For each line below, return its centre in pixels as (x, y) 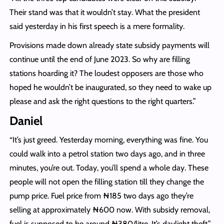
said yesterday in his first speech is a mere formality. (98, 26)
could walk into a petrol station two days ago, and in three (107, 153)
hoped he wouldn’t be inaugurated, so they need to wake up (110, 87)
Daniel (26, 120)
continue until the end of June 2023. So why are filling (99, 59)
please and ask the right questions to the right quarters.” (102, 101)
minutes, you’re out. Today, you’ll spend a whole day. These (109, 167)
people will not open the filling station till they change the (106, 181)
